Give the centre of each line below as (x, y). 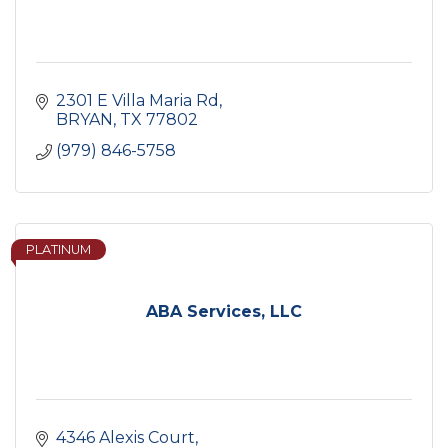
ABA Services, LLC (224, 311)
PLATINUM (58, 249)
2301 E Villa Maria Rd (137, 100)
